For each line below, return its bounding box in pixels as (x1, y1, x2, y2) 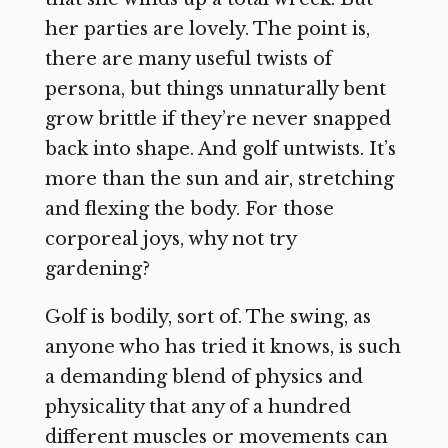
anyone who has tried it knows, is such (44, 335, 401, 358)
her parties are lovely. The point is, (44, 17, 370, 40)
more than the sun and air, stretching (44, 167, 394, 190)
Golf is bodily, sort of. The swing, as (44, 305, 371, 328)
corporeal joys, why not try (44, 227, 296, 250)
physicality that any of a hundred (44, 395, 351, 418)
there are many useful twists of (44, 47, 332, 70)
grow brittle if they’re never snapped (44, 107, 391, 130)
